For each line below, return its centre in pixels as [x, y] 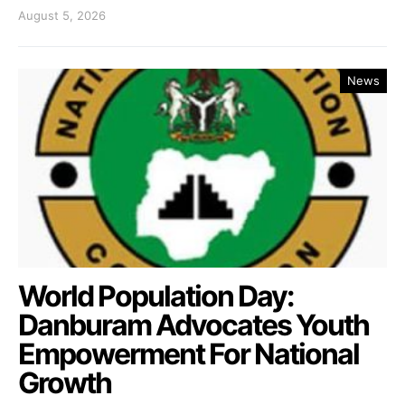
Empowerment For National [188, 354]
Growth [67, 383]
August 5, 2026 [62, 16]
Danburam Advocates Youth [193, 325]
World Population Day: [156, 297]
